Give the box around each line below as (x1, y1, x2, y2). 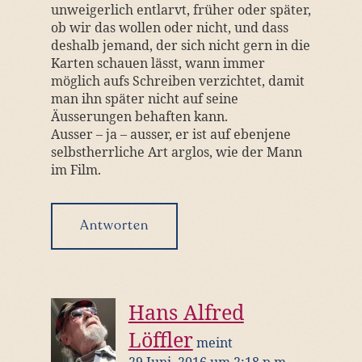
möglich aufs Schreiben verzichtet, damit (50, 72, 305, 90)
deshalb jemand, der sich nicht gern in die (50, 36, 310, 54)
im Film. (50, 161, 101, 179)
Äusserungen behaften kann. (50, 107, 228, 125)
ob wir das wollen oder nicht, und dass (50, 19, 288, 36)
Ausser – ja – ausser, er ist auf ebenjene (50, 125, 291, 143)
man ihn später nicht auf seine (50, 90, 238, 107)
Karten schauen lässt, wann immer (50, 54, 265, 72)
